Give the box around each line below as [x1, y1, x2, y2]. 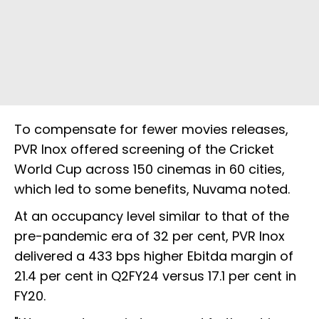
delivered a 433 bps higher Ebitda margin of [14, 247, 293, 266]
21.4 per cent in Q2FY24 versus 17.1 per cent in [14, 267, 296, 286]
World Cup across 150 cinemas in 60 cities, [14, 160, 285, 179]
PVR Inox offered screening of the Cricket [14, 140, 274, 159]
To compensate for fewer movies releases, [14, 120, 288, 139]
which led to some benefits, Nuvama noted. [14, 180, 290, 199]
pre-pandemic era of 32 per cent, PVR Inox [14, 227, 285, 246]
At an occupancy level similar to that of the [14, 207, 289, 226]
